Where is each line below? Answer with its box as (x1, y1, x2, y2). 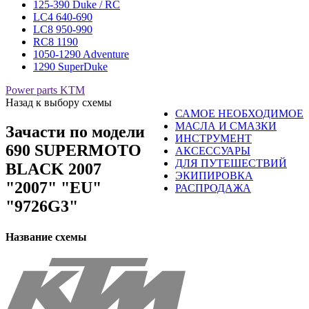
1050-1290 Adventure (33, 48, 129, 61)
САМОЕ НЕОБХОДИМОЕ (175, 108, 303, 120)
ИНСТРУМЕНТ (175, 132, 252, 145)
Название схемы (6, 230, 87, 243)
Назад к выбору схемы (6, 97, 112, 109)
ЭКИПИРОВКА (175, 170, 253, 182)
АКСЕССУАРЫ (175, 145, 250, 157)
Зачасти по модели (6, 123, 145, 141)
